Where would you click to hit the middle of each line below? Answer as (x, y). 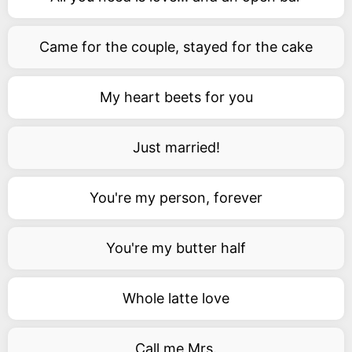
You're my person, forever (176, 198)
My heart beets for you (176, 97)
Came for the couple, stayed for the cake (176, 47)
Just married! (176, 147)
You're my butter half (176, 248)
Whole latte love (176, 298)
